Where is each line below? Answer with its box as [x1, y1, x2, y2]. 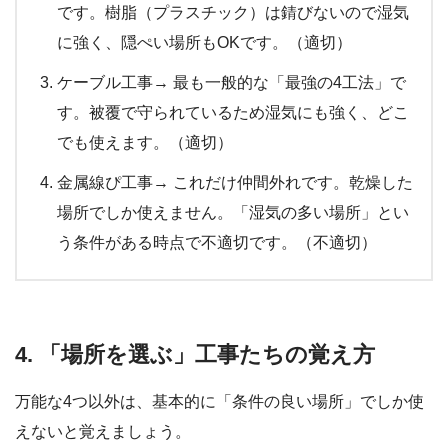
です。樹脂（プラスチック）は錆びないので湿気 [57, 3, 409, 21]
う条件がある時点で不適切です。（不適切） [57, 233, 377, 251]
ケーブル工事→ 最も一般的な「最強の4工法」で [57, 73, 406, 91]
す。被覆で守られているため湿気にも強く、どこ [57, 103, 409, 121]
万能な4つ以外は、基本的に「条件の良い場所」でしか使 [15, 393, 424, 411]
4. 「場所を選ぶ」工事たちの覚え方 [15, 341, 375, 367]
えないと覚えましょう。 [15, 423, 191, 441]
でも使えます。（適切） [57, 133, 233, 151]
